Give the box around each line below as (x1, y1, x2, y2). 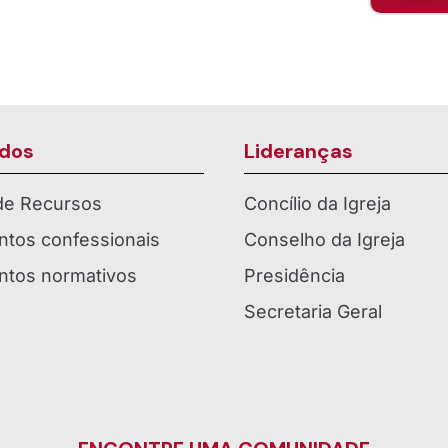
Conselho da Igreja (244, 229, 405, 251)
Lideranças (244, 138, 353, 165)
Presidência (244, 265, 345, 287)
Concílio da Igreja (244, 193, 391, 215)
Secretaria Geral (244, 301, 382, 323)
